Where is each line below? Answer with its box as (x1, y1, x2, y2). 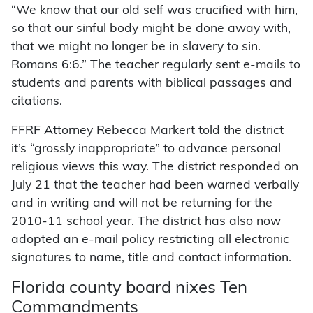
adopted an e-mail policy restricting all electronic (11, 234, 289, 247)
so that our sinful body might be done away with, (11, 23, 291, 36)
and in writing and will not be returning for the (11, 198, 272, 210)
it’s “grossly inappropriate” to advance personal (11, 143, 281, 156)
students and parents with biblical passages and (11, 78, 292, 90)
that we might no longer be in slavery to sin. (11, 41, 261, 54)
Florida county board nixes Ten (11, 280, 247, 298)
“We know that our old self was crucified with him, (11, 5, 298, 17)
